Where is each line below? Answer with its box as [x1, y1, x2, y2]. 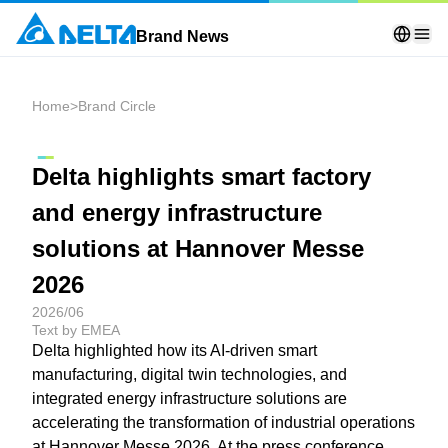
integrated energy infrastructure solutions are [32, 389, 347, 407]
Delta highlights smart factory [32, 162, 371, 190]
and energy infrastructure [32, 198, 322, 226]
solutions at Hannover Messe [32, 234, 364, 262]
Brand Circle [78, 98, 156, 114]
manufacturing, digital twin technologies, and [32, 365, 347, 383]
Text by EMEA [32, 321, 120, 338]
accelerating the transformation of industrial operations [32, 413, 415, 431]
